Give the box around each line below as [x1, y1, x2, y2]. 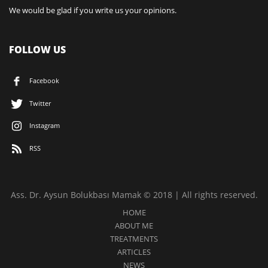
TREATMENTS [110, 233, 158, 244]
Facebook [29, 76, 59, 85]
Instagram [29, 121, 60, 130]
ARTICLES [117, 246, 151, 257]
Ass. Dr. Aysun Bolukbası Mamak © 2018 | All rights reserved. [10, 188, 258, 200]
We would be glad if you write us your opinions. [9, 5, 176, 16]
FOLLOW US [9, 43, 66, 57]
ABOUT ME [115, 220, 153, 231]
